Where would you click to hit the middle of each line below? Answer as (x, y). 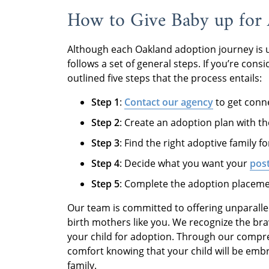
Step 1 (105, 102)
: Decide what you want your (185, 163)
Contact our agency (169, 102)
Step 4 (105, 163)
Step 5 (105, 183)
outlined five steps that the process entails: (165, 78)
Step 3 (105, 143)
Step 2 (105, 122)
